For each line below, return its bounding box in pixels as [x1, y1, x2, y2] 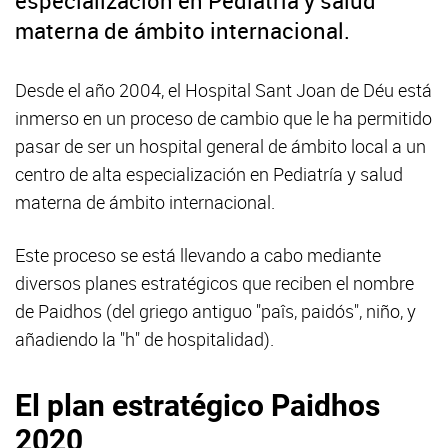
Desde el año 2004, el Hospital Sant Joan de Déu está [15, 77, 432, 102]
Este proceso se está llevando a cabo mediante [15, 242, 381, 267]
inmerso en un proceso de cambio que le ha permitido [15, 105, 432, 130]
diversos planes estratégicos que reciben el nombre [15, 270, 414, 295]
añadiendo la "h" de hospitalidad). [15, 326, 282, 351]
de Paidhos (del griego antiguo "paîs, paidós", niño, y [15, 298, 416, 323]
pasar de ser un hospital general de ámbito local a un [15, 133, 426, 158]
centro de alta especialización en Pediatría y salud [15, 161, 403, 186]
